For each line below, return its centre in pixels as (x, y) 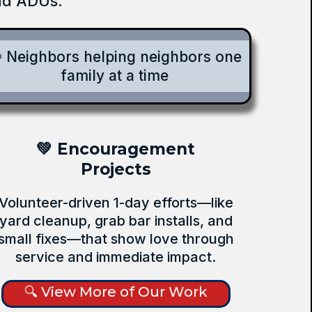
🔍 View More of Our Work (116, 291)
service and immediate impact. (116, 257)
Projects (116, 169)
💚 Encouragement (116, 149)
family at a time (114, 76)
